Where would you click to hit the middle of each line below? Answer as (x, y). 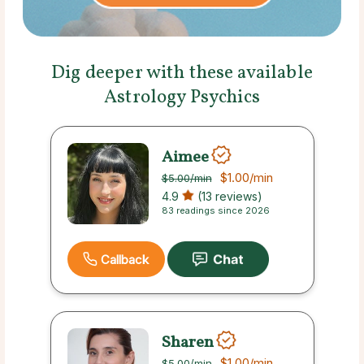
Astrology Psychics (182, 98)
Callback (125, 259)
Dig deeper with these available (182, 74)
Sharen (187, 342)
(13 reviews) (228, 197)
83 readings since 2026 (215, 211)
